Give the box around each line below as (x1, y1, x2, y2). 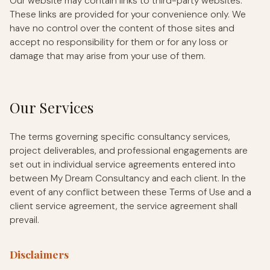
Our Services (10, 97, 93, 117)
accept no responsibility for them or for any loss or (10, 36, 228, 48)
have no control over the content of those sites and (10, 22, 234, 34)
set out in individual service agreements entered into (10, 158, 236, 171)
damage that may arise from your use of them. (10, 49, 206, 62)
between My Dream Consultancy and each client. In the (10, 172, 246, 184)
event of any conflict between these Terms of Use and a (10, 186, 251, 198)
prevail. (10, 213, 39, 226)
